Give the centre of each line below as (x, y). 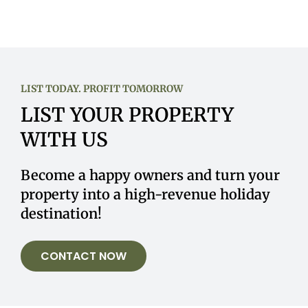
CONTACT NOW (83, 256)
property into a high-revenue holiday (145, 194)
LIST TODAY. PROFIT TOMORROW (101, 89)
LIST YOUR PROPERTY (127, 115)
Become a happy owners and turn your (150, 175)
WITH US (64, 140)
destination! (61, 213)
